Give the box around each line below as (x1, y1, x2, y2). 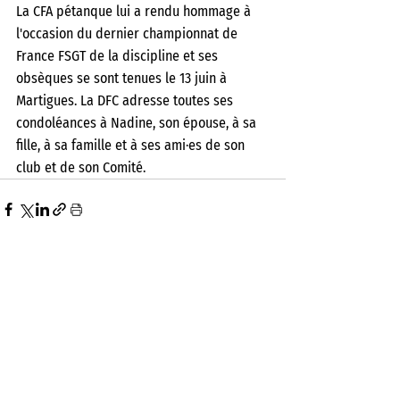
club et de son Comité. (16, 159, 149, 176)
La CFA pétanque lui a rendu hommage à (16, 3, 254, 20)
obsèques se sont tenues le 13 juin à (16, 70, 230, 87)
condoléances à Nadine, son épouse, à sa (16, 114, 260, 131)
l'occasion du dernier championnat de (16, 25, 241, 42)
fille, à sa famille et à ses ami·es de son (16, 137, 248, 154)
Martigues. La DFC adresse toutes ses (16, 92, 237, 109)
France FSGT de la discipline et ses (16, 47, 221, 64)
